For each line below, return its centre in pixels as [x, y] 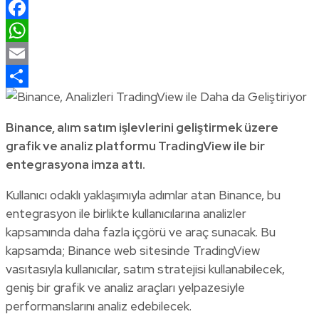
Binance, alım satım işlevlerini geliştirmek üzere [142, 127]
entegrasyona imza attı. [77, 164]
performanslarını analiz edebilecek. [99, 306]
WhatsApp [35, 53]
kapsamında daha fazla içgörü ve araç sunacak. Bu [141, 232]
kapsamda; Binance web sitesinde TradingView [133, 250]
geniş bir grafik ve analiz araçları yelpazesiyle [125, 287]
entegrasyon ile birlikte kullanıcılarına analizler [126, 213]
